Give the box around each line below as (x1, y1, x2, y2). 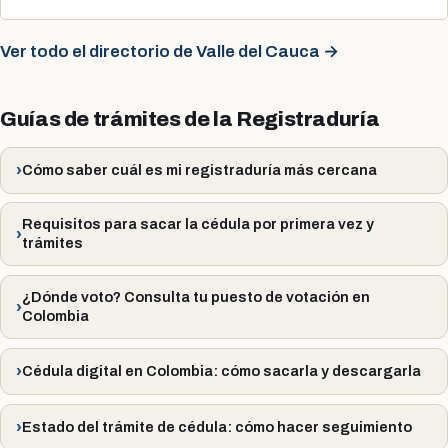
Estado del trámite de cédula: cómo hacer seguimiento (22, 418, 413, 435)
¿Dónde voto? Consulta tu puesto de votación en (22, 289, 371, 306)
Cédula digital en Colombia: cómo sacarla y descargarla (22, 363, 422, 380)
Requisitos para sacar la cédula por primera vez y (22, 216, 375, 233)
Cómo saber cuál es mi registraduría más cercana (22, 161, 378, 178)
